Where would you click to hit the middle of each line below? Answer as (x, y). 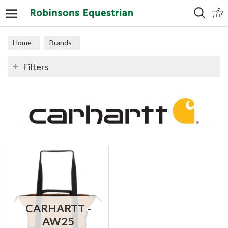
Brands (61, 42)
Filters (36, 67)
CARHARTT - (58, 208)
